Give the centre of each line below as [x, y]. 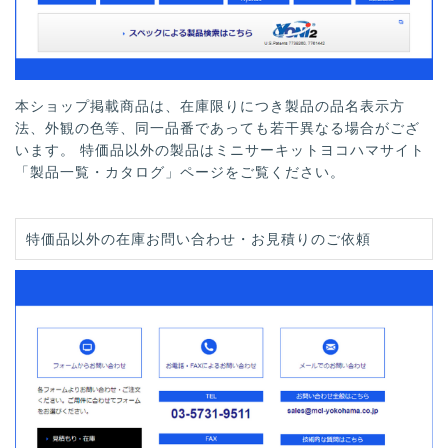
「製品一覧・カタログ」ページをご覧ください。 [180, 171]
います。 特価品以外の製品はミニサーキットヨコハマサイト [220, 149]
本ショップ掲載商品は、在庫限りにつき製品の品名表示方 [210, 105]
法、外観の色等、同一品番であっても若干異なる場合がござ [217, 127]
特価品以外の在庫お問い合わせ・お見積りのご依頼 [198, 238]
